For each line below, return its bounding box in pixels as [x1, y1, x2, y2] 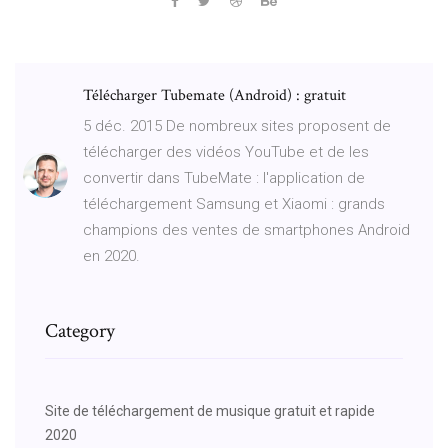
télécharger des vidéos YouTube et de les [83, 142, 369, 161]
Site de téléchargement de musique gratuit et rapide [45, 402, 375, 419]
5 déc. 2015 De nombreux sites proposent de [83, 116, 391, 135]
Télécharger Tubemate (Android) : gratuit [83, 84, 346, 106]
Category [45, 317, 115, 344]
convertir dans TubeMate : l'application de [83, 168, 365, 187]
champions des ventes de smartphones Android [83, 220, 410, 239]
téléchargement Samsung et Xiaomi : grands [83, 194, 385, 213]
